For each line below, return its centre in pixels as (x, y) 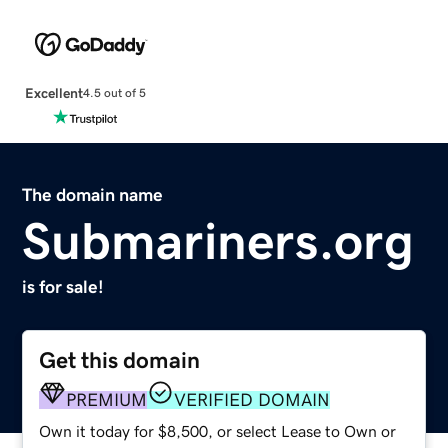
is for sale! (63, 286)
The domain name (93, 194)
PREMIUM (107, 399)
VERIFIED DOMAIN (252, 399)
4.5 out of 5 (114, 93)
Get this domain (120, 360)
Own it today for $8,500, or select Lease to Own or (218, 430)
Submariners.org (218, 240)
